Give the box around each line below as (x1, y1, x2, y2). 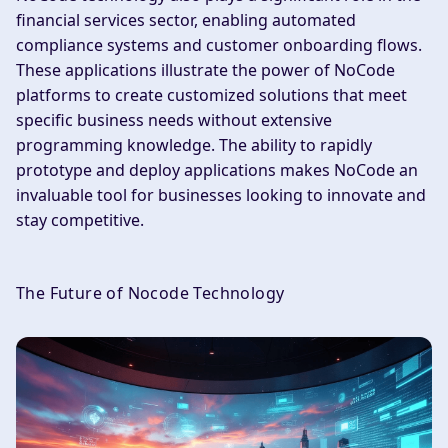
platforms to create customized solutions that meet (16, 84, 407, 107)
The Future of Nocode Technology (16, 282, 285, 305)
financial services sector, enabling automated (16, 9, 356, 32)
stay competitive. (16, 209, 144, 232)
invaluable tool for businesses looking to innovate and (16, 184, 426, 207)
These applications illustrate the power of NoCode (16, 59, 395, 82)
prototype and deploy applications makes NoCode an (16, 159, 418, 182)
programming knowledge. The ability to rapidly (16, 134, 372, 157)
